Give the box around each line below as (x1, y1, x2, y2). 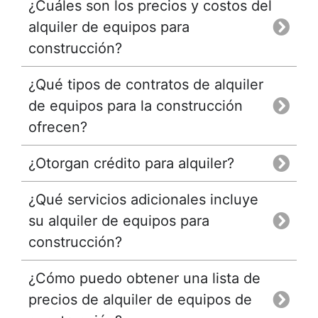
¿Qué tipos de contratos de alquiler (28, 75, 263, 93)
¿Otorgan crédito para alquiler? (28, 154, 234, 172)
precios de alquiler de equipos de (28, 290, 252, 308)
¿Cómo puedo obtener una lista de (28, 269, 261, 287)
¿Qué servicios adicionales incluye (28, 190, 258, 208)
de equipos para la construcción (28, 97, 243, 114)
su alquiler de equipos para (28, 212, 209, 229)
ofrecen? (28, 118, 87, 136)
